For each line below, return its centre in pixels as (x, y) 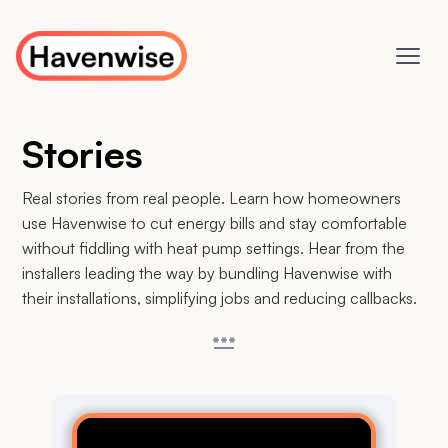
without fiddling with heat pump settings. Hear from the (214, 248)
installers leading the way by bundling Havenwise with (207, 273)
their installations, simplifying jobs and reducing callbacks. (220, 298)
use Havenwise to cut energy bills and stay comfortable (215, 223)
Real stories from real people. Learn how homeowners (212, 198)
